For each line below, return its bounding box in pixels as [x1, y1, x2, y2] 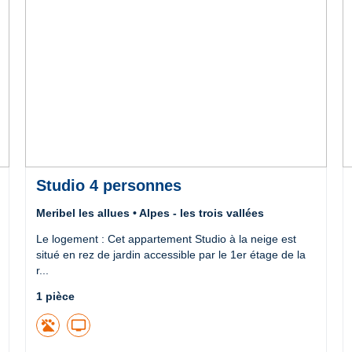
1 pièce [35, 289, 75, 302]
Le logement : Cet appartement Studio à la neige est [35, 232, 296, 245]
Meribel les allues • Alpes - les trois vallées [35, 206, 264, 219]
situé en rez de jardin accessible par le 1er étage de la [35, 247, 306, 261]
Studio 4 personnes [35, 176, 181, 194]
